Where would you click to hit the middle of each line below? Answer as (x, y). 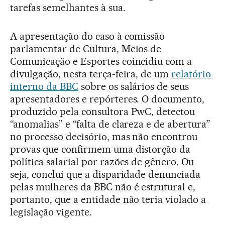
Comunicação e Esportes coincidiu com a (101, 61)
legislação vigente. (51, 212)
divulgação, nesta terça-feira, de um (91, 74)
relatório (191, 74)
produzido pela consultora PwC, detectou (103, 111)
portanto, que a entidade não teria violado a (108, 199)
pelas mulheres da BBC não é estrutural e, (103, 187)
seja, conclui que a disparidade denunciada (105, 174)
